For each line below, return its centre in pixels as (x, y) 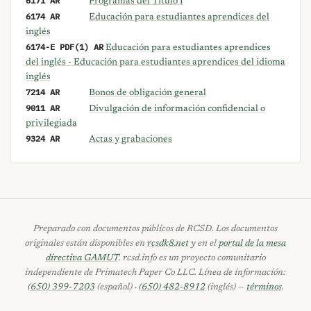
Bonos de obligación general (148, 93)
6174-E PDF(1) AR (64, 47)
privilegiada (51, 124)
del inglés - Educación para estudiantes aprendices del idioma (155, 63)
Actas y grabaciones (131, 140)
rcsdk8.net (168, 243)
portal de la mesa (252, 243)
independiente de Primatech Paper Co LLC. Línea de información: (155, 272)
